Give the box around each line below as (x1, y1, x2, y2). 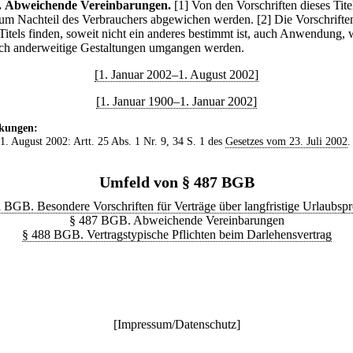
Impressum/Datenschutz (117, 318, 236, 331)
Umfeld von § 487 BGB (98, 173, 255, 191)
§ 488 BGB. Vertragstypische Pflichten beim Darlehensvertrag (21, 228, 332, 241)
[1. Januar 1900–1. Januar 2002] (96, 95, 257, 108)
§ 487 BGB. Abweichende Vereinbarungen (69, 214, 284, 227)
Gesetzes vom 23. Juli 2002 (225, 135, 347, 147)
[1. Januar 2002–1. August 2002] (95, 68, 258, 81)
